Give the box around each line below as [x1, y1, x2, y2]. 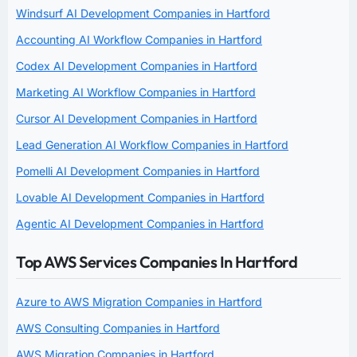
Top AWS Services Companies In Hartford [16, 252, 297, 273]
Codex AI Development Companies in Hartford [16, 59, 257, 73]
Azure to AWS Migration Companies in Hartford [16, 295, 262, 309]
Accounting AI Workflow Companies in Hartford [16, 33, 262, 47]
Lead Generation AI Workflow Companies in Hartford [16, 138, 288, 152]
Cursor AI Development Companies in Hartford [16, 112, 257, 126]
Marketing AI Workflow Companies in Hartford [16, 85, 256, 100]
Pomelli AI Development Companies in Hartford [16, 164, 260, 178]
